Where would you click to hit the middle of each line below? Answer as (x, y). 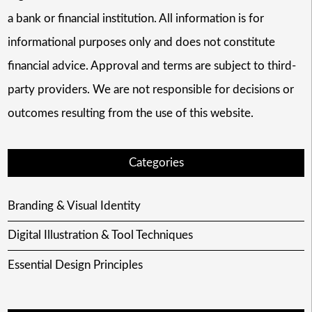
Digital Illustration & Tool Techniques (100, 235)
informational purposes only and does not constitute (141, 42)
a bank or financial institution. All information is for (135, 19)
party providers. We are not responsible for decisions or (150, 90)
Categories (156, 163)
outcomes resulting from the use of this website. (130, 114)
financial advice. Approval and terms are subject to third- (151, 66)
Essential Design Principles (75, 265)
